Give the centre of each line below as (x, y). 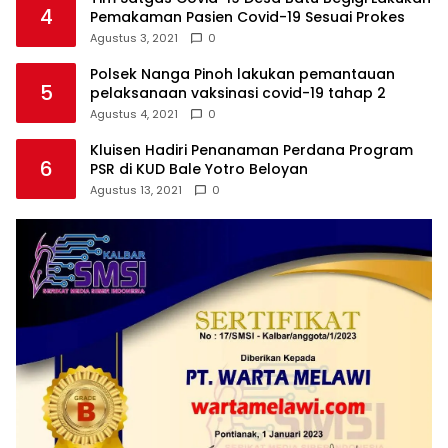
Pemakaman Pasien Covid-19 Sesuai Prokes (247, 16)
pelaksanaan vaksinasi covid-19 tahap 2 (238, 92)
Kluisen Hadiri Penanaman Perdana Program (251, 149)
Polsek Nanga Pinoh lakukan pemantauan (242, 73)
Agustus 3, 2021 (134, 37)
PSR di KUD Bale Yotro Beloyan (199, 168)
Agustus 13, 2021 (136, 189)
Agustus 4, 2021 (134, 113)
